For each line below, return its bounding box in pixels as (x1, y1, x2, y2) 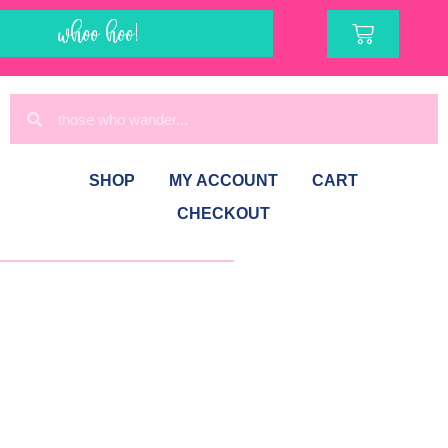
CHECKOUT (177, 205, 271, 223)
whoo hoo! (57, 13, 138, 53)
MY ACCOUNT (169, 172, 279, 190)
